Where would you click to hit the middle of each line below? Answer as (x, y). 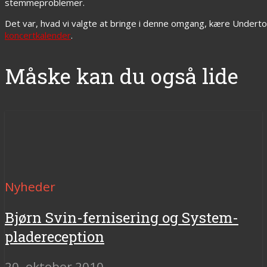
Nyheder (30, 187)
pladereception (55, 237)
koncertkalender (38, 35)
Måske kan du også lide (122, 76)
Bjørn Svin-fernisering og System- (122, 218)
